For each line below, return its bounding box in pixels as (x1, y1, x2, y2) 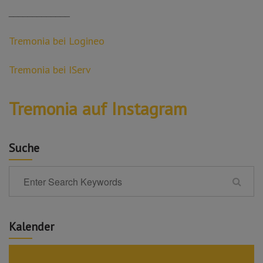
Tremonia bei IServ (9, 63, 91, 76)
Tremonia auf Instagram (9, 97, 187, 120)
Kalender (9, 219, 54, 234)
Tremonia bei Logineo (9, 34, 104, 48)
